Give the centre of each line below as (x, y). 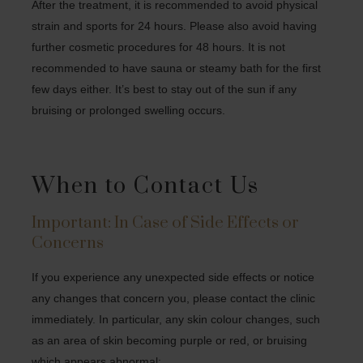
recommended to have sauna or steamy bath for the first (177, 68)
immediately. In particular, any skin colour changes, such (176, 319)
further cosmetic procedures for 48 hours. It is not (159, 47)
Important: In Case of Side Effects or (166, 223)
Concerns (68, 243)
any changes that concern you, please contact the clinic (174, 298)
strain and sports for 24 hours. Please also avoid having (175, 26)
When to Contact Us (146, 186)
